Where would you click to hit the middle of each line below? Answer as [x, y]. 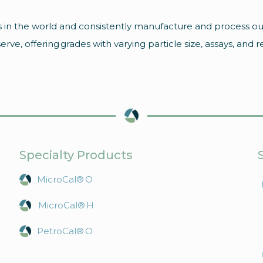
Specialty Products [76, 155]
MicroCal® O [65, 179]
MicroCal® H [65, 205]
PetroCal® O [65, 231]
